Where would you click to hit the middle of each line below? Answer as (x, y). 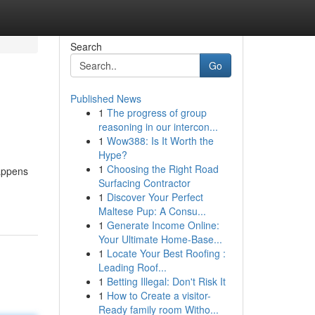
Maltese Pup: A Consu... (152, 211)
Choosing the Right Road (162, 169)
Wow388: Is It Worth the (160, 141)
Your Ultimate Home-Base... (160, 239)
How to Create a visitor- (159, 295)
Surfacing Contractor (144, 183)
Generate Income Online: (163, 225)
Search (86, 46)
